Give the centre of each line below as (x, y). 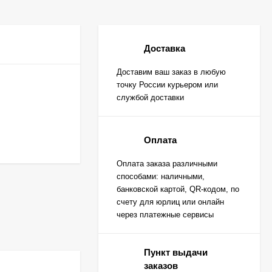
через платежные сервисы (165, 215)
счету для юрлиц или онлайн (170, 202)
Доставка (165, 48)
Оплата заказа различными (167, 164)
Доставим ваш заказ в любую (171, 72)
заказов (161, 266)
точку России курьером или (167, 85)
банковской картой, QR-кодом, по (178, 189)
